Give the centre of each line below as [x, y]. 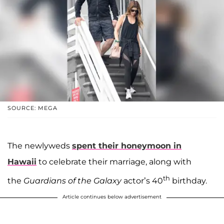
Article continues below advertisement [112, 196]
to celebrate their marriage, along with [114, 162]
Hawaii [22, 162]
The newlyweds [40, 146]
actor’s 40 [143, 181]
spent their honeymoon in [127, 146]
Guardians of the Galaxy [73, 181]
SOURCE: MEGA [32, 108]
